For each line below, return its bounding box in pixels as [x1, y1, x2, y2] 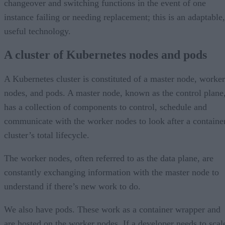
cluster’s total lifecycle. [4, 130, 89, 141]
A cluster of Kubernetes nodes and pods [4, 48, 207, 62]
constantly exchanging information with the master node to [4, 167, 219, 178]
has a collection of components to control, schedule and [4, 102, 207, 113]
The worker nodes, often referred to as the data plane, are [4, 153, 213, 164]
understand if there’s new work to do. [4, 181, 141, 192]
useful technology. [4, 26, 71, 36]
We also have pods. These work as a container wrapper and [4, 204, 220, 215]
